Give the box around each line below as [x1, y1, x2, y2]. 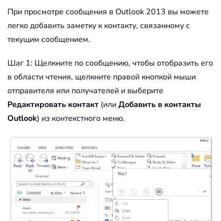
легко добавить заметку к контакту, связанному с [7, 20, 190, 32]
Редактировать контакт [7, 99, 99, 110]
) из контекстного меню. [37, 113, 125, 124]
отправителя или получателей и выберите [7, 85, 163, 97]
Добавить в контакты [118, 99, 201, 110]
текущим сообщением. [7, 34, 90, 45]
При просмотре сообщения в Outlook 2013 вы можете [7, 6, 209, 18]
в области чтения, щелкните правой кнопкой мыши [7, 72, 196, 83]
